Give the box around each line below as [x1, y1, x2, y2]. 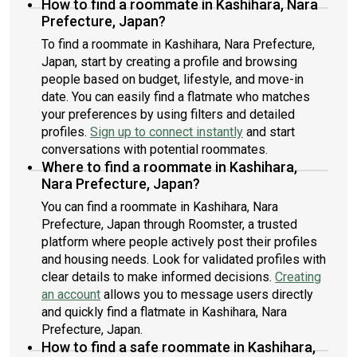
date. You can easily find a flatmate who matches [41, 89, 310, 104]
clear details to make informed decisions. [41, 269, 275, 284]
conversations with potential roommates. [41, 142, 268, 157]
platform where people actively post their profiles [41, 234, 317, 249]
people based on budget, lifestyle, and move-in [41, 72, 304, 87]
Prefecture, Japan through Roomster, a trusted [41, 217, 297, 232]
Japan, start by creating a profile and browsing [41, 54, 297, 69]
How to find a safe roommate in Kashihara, [41, 339, 316, 355]
